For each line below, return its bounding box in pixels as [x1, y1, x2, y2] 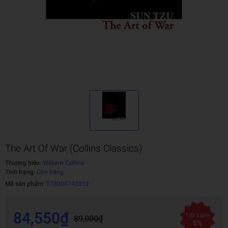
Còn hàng [37, 168, 64, 176]
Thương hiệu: [5, 159, 41, 166]
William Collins [41, 159, 84, 166]
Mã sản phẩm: [5, 180, 46, 187]
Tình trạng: [5, 168, 37, 176]
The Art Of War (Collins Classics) [5, 142, 142, 154]
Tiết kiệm [185, 212, 210, 219]
